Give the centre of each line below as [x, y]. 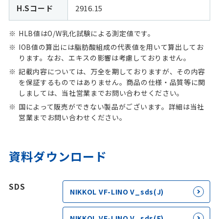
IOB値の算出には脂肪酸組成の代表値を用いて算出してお [111, 47]
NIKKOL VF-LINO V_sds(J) [117, 192]
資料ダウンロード [58, 156]
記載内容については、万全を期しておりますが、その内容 [112, 72]
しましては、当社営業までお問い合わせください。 [101, 93]
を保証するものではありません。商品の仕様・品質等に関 [112, 82]
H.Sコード [35, 8]
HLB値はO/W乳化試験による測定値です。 [87, 33]
